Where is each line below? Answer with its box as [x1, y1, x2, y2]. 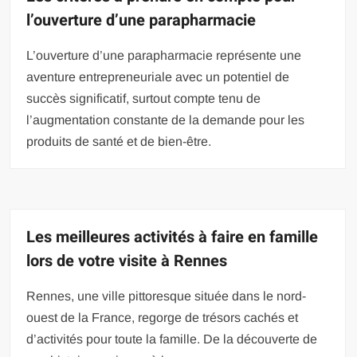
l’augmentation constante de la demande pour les [26, 113, 305, 127]
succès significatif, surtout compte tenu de [26, 92, 261, 106]
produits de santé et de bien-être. [26, 135, 212, 149]
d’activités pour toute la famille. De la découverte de [26, 332, 318, 347]
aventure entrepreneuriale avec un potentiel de [26, 70, 290, 84]
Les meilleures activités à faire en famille [26, 226, 319, 249]
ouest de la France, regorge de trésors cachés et [26, 311, 299, 325]
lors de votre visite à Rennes [26, 249, 228, 273]
